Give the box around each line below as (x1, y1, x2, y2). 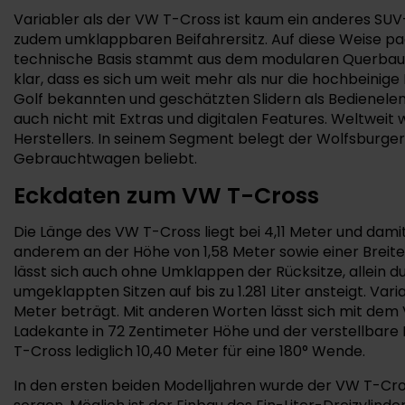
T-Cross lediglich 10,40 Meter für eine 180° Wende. (14, 341, 365, 362)
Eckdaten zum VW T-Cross (14, 180, 319, 212)
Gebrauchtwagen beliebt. (14, 148, 197, 169)
